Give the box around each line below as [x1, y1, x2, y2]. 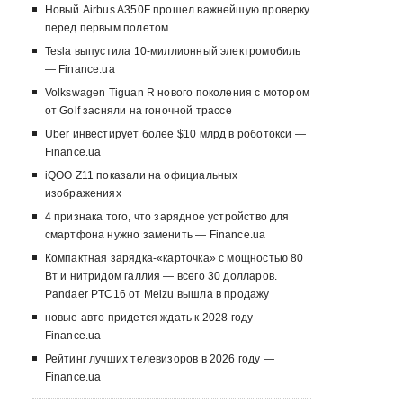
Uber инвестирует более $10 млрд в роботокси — [44, 128, 306, 141]
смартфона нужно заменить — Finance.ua [44, 228, 266, 242]
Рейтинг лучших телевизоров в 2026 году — [44, 353, 274, 366]
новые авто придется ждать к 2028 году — [44, 311, 267, 325]
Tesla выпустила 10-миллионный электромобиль [44, 45, 301, 58]
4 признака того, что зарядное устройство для [44, 210, 290, 224]
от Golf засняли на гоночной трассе [44, 104, 232, 118]
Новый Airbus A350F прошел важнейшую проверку [44, 4, 310, 17]
